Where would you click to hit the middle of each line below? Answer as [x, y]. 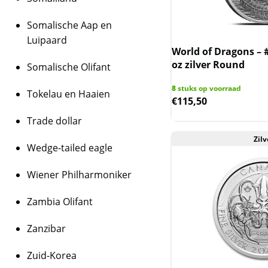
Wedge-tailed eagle [70, 148]
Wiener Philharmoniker [79, 175]
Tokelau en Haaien [68, 94]
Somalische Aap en [69, 25]
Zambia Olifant [60, 202]
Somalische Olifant [69, 67]
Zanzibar [46, 229]
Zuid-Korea [52, 255]
